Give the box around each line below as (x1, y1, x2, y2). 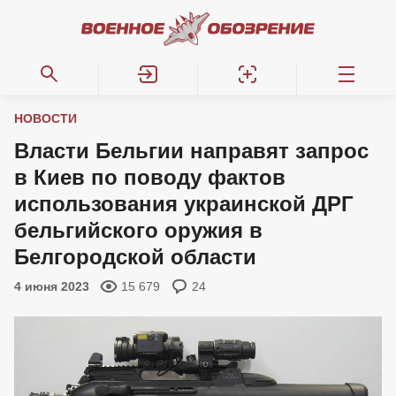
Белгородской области (14, 245, 256, 269)
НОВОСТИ (14, 111, 77, 126)
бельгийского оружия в (14, 218, 263, 242)
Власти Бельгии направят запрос (14, 139, 369, 163)
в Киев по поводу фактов (14, 165, 286, 189)
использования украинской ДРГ (14, 192, 354, 216)
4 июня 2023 (14, 279, 89, 293)
